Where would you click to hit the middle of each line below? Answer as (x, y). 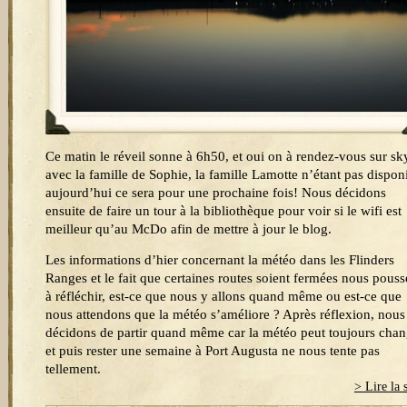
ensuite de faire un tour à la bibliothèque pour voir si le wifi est (223, 211)
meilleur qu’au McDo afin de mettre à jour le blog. (189, 229)
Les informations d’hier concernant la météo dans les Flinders (220, 260)
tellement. (73, 369)
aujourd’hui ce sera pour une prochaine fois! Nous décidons (216, 193)
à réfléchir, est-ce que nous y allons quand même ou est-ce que (223, 296)
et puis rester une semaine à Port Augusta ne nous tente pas (213, 351)
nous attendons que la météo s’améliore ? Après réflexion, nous (225, 314)
